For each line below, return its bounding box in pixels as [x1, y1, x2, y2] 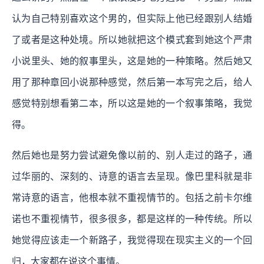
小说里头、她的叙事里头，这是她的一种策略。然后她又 [12, 56, 252, 67]
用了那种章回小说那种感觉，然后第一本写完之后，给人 [12, 77, 252, 88]
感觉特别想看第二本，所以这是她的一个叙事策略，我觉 [12, 98, 252, 109]
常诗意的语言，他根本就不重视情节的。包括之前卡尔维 [12, 193, 252, 203]
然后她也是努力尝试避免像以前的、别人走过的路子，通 [12, 150, 252, 161]
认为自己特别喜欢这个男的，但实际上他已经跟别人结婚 [12, 14, 252, 24]
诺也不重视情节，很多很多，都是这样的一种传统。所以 [12, 214, 252, 225]
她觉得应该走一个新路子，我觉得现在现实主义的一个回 [12, 235, 252, 246]
